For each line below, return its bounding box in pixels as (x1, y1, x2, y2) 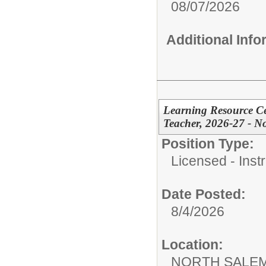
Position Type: (161, 135, 254, 151)
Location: (161, 236, 223, 252)
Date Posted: (161, 186, 246, 202)
